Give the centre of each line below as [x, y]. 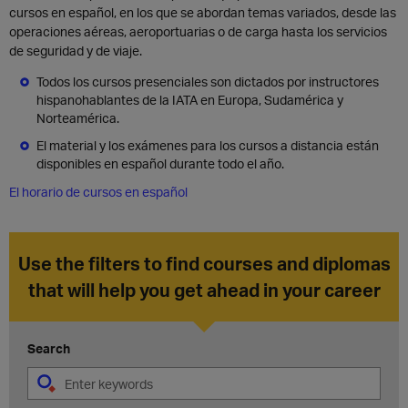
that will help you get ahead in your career [204, 290]
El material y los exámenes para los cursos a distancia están [208, 145]
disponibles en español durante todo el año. [160, 163]
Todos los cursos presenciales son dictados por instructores [208, 82]
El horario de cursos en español [98, 192]
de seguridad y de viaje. [76, 51]
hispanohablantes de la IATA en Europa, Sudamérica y [190, 100]
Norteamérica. [78, 118]
